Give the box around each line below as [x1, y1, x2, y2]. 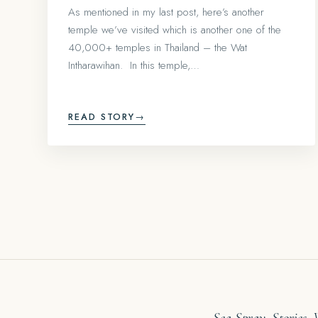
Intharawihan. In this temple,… [68, 57, 199, 73]
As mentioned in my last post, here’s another [68, 4, 264, 20]
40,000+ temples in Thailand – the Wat [68, 39, 247, 55]
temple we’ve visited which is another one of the [68, 21, 281, 38]
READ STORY [68, 109, 136, 124]
